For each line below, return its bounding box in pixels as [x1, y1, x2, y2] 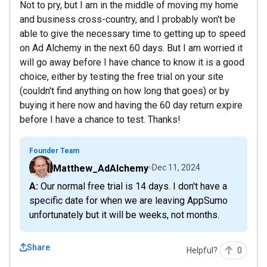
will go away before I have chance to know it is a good [20, 57, 244, 68]
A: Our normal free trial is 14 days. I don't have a [29, 181, 38, 192]
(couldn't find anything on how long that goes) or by [20, 85, 229, 97]
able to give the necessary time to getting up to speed [20, 28, 246, 39]
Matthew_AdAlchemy [53, 163, 148, 174]
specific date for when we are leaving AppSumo [29, 195, 228, 206]
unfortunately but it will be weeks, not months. [29, 209, 219, 221]
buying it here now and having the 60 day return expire [20, 100, 243, 111]
